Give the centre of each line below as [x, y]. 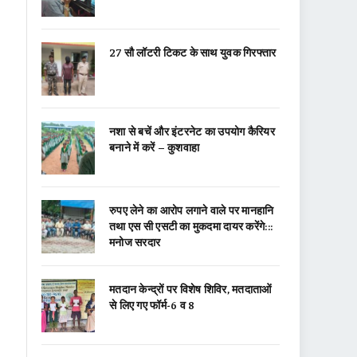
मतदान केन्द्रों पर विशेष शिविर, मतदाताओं [190, 288]
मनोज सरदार [135, 241]
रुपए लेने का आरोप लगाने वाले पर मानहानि [192, 210]
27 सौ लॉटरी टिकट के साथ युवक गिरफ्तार [193, 52]
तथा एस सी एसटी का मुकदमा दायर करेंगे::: [191, 226]
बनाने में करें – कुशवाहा [155, 147]
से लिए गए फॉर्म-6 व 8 [152, 304]
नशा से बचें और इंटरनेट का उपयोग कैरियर [192, 131]
